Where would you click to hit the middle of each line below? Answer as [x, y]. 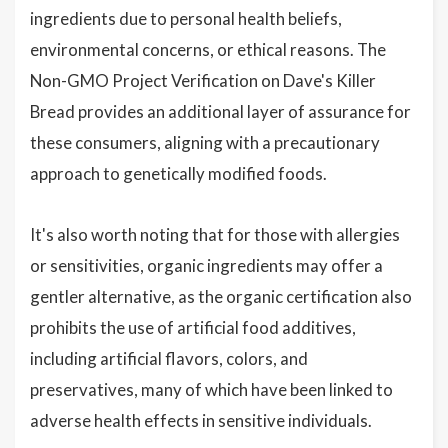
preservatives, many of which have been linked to [211, 390]
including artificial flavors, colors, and [169, 359]
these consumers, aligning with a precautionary [205, 143]
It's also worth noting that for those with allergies [215, 235]
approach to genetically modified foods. [178, 174]
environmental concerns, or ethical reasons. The [208, 50]
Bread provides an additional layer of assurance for [220, 112]
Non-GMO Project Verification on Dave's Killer [203, 81]
